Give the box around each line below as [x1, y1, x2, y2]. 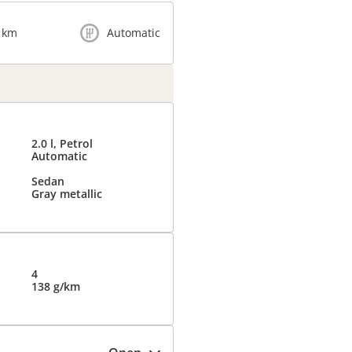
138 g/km [31, 279, 80, 294]
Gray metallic [31, 186, 102, 201]
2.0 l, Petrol [31, 136, 93, 151]
